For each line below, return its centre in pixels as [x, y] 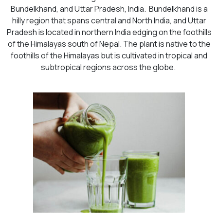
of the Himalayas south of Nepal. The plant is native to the [109, 44]
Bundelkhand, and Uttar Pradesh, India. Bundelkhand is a [109, 9]
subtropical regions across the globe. [109, 67]
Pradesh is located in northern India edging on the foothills [109, 32]
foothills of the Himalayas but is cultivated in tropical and [109, 55]
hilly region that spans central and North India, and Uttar [109, 20]
